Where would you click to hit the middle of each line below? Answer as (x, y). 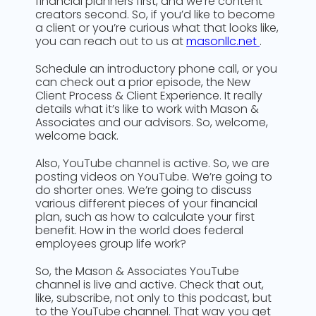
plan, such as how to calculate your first (145, 217)
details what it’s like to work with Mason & (147, 109)
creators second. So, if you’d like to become (155, 14)
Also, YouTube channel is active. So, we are (152, 163)
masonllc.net (223, 41)
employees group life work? (111, 244)
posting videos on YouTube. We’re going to (154, 177)
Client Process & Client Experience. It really (149, 96)
